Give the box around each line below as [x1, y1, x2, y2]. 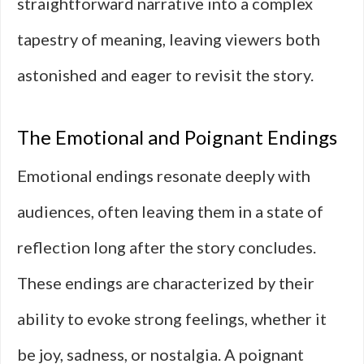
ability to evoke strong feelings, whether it [17, 309, 327, 328]
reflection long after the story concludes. [17, 237, 316, 257]
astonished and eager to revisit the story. [17, 65, 314, 84]
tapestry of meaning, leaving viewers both [17, 29, 320, 49]
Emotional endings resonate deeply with [17, 166, 310, 185]
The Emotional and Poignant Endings [17, 125, 337, 149]
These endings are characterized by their [17, 273, 314, 292]
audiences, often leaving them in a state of [17, 201, 323, 221]
